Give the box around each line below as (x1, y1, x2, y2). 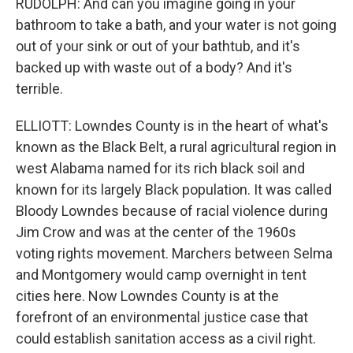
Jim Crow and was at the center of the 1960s (16, 224, 296, 240)
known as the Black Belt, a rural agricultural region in (16, 139, 336, 155)
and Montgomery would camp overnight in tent (16, 266, 307, 283)
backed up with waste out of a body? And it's (16, 59, 292, 76)
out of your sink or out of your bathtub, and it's (16, 38, 300, 54)
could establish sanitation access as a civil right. (16, 330, 316, 347)
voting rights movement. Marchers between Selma (16, 245, 333, 262)
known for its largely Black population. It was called (16, 181, 332, 198)
